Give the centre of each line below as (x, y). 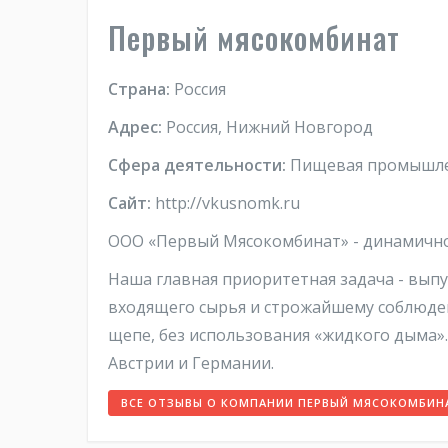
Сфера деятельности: (197, 165)
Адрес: (135, 127)
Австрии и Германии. (191, 363)
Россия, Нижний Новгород (267, 127)
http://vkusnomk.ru (225, 203)
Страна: (139, 89)
